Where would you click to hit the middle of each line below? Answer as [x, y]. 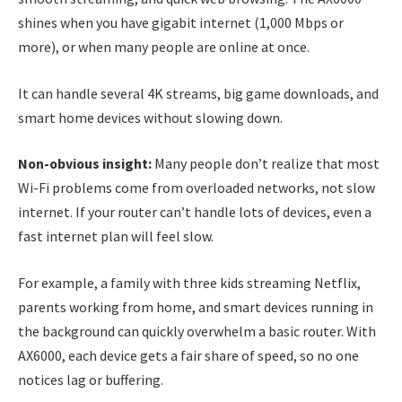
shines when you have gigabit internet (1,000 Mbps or [181, 23]
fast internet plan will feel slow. [116, 236]
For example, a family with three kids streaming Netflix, [189, 282]
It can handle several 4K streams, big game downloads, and [198, 93]
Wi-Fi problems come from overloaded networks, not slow [197, 188]
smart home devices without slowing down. [150, 117]
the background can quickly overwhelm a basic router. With [197, 331]
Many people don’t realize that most [266, 164]
